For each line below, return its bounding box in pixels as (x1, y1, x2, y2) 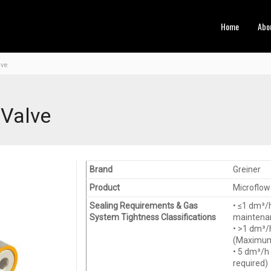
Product (90, 183, 120, 192)
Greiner (233, 165, 261, 174)
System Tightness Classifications (90, 212, 217, 222)
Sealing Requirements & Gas (90, 201, 198, 211)
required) (233, 258, 269, 268)
